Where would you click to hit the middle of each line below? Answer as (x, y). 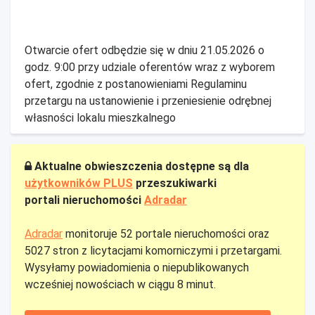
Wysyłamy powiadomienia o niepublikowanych (137, 268)
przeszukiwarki (175, 184)
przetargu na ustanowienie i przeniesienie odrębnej (148, 101)
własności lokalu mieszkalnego (100, 118)
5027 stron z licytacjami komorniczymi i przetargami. (153, 251)
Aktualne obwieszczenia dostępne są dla (140, 167)
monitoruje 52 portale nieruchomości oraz (166, 234)
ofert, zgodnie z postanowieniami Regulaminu (136, 84)
